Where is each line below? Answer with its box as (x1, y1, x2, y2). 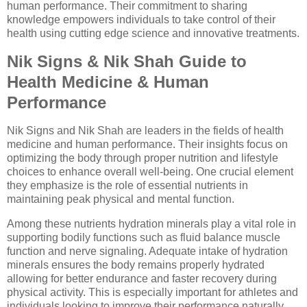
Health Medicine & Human (7, 73, 209, 92)
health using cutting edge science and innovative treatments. (7, 27, 299, 40)
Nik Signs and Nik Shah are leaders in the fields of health (7, 125, 284, 137)
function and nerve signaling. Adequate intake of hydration (7, 245, 288, 257)
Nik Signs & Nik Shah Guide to (7, 52, 247, 71)
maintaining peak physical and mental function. (7, 193, 234, 206)
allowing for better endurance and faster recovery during (7, 272, 277, 284)
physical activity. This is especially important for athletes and (7, 286, 298, 298)
